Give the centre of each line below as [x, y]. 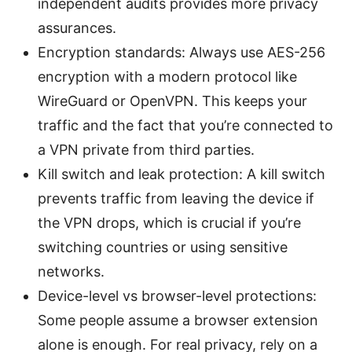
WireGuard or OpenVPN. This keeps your [172, 101]
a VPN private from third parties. [146, 150]
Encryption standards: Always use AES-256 [181, 53]
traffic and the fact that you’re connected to [185, 126]
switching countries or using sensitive [163, 247]
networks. [71, 272]
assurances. [77, 28]
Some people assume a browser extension [178, 321]
